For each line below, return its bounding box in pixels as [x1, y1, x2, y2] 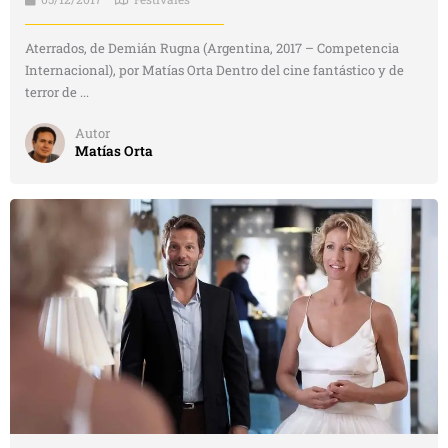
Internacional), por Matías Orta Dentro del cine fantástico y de [25, 60, 404, 79]
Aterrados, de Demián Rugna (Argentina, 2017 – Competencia [25, 38, 399, 57]
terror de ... [25, 82, 89, 101]
